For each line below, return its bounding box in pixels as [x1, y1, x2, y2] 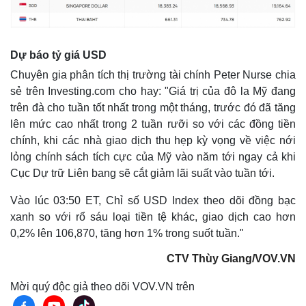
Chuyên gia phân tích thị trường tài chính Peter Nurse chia [10, 68, 296, 81]
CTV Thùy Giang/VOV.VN [167, 252, 296, 264]
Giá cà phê [165, 40, 212, 52]
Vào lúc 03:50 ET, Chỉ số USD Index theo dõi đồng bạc [10, 194, 296, 206]
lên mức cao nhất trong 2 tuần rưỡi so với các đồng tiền [10, 117, 296, 130]
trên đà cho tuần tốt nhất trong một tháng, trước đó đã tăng [10, 101, 296, 113]
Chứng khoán [165, 26, 224, 38]
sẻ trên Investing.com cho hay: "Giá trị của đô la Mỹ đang [10, 85, 296, 97]
